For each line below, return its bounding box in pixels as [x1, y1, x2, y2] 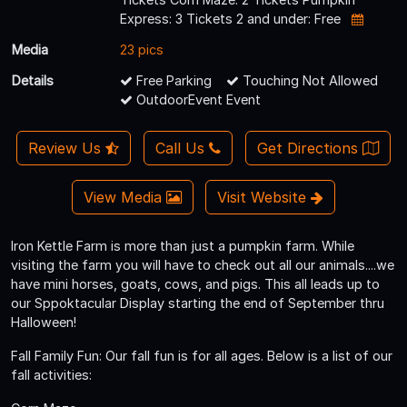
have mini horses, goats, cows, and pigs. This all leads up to [11, 275, 380, 292]
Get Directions [256, 138, 362, 157]
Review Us [28, 138, 106, 157]
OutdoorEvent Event [133, 91, 261, 107]
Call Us [155, 138, 204, 157]
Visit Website [217, 187, 312, 206]
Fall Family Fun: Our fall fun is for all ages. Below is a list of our [11, 347, 392, 363]
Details [12, 72, 54, 88]
